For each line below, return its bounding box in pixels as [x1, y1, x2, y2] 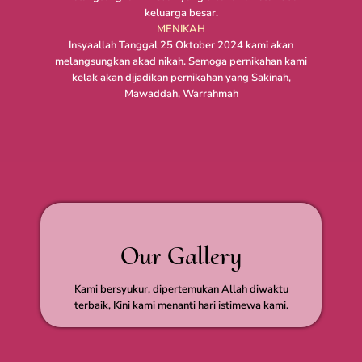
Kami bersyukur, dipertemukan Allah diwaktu [74, 281, 288, 297]
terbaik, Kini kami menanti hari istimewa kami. [74, 297, 288, 313]
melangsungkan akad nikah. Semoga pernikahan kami [55, 53, 307, 69]
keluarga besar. [144, 5, 218, 20]
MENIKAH [157, 21, 205, 36]
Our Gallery [120, 239, 242, 271]
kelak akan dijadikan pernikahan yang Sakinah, [71, 69, 291, 85]
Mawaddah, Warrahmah [124, 86, 238, 101]
